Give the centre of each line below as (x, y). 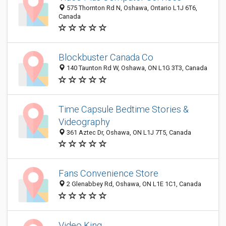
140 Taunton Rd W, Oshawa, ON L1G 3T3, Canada (136, 68)
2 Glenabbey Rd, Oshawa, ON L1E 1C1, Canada (133, 184)
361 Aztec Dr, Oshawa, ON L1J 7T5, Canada (128, 132)
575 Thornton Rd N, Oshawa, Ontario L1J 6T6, (131, 8)
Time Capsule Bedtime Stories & (124, 109)
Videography (84, 122)
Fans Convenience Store (108, 174)
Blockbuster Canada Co (106, 58)
